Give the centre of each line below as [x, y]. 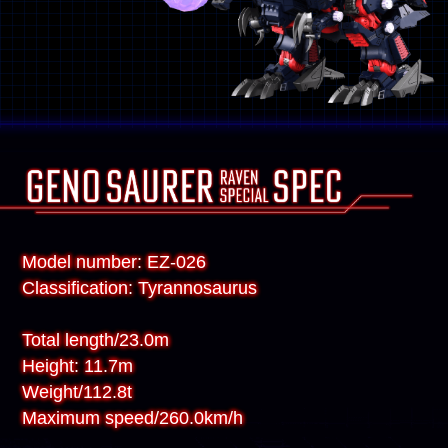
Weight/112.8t [77, 392]
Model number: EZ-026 [114, 262]
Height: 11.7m [78, 366]
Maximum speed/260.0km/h [133, 418]
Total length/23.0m [96, 340]
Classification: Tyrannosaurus [140, 288]
